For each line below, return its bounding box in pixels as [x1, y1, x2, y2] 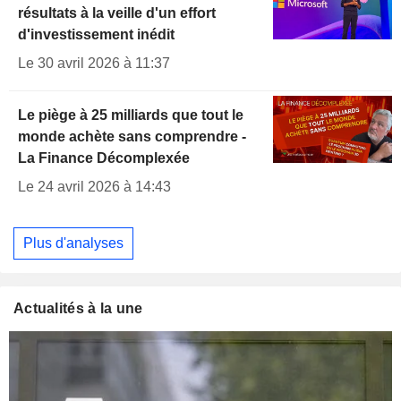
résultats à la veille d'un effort [18, 5, 216, 21]
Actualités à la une [13, 300, 143, 316]
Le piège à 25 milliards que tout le [18, 107, 243, 124]
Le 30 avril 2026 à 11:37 [18, 55, 170, 72]
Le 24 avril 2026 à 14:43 [18, 179, 171, 195]
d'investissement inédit [18, 27, 175, 43]
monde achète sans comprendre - [18, 129, 246, 145]
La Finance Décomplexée [18, 150, 190, 166]
